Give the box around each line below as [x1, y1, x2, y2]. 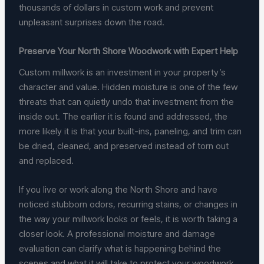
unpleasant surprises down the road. [19, 16, 165, 28]
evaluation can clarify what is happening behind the [19, 242, 222, 254]
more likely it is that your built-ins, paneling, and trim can [19, 125, 242, 137]
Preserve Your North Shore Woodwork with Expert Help [19, 45, 239, 57]
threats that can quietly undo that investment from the [19, 95, 235, 107]
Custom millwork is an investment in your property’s [19, 66, 226, 78]
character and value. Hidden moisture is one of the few [19, 81, 238, 93]
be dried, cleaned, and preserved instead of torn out [19, 140, 229, 151]
